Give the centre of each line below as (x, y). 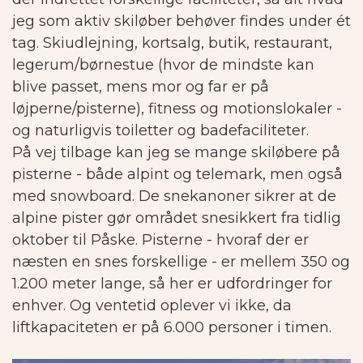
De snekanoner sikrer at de (237, 196)
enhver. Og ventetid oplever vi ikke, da (152, 306)
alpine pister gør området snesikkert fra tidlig (177, 218)
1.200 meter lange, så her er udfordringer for (172, 284)
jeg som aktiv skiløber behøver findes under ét (181, 21)
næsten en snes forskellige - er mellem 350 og (181, 262)
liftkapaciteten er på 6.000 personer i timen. (172, 328)
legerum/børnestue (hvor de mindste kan (163, 65)
